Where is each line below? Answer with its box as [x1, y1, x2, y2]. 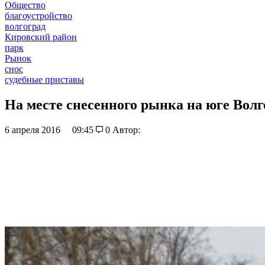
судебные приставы [5, 75, 84, 85]
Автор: [112, 124, 140, 135]
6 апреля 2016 [5, 124, 63, 135]
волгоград [5, 21, 46, 31]
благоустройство [5, 11, 72, 21]
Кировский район [5, 32, 77, 42]
